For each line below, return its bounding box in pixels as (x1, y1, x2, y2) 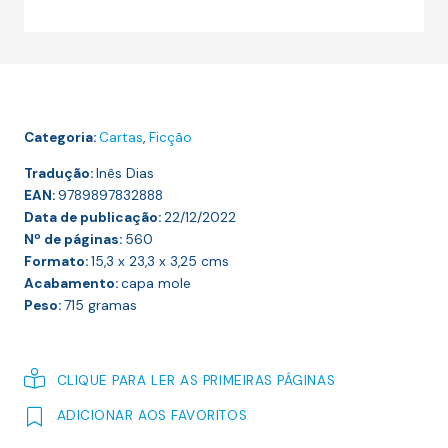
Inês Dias (96, 164, 154, 182)
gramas (84, 296, 137, 314)
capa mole (121, 274, 191, 292)
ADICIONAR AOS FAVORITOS (56, 406, 248, 424)
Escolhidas (55, 108, 133, 130)
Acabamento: (24, 274, 121, 292)
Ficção (149, 128, 192, 146)
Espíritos (55, 4, 119, 26)
